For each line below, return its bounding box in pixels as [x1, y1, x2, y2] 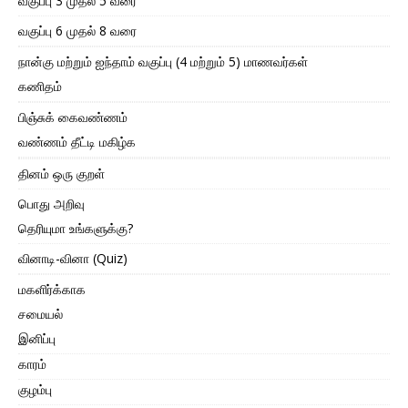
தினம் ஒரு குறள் [18, 165, 105, 183]
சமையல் [18, 305, 63, 323]
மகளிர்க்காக [18, 280, 86, 299]
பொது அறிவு [18, 195, 85, 213]
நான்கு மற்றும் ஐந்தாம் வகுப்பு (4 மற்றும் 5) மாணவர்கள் [18, 53, 308, 71]
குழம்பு [18, 381, 52, 399]
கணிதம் [18, 77, 62, 96]
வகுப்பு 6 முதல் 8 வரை [18, 22, 137, 40]
